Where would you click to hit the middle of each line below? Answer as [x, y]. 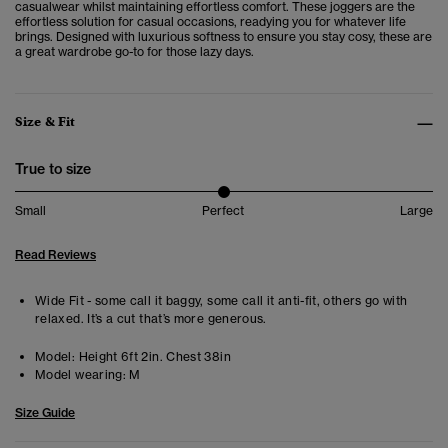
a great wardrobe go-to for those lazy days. [134, 52]
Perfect [223, 211]
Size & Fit [45, 122]
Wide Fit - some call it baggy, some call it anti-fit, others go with [221, 301]
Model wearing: [81, 375]
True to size [53, 169]
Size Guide [45, 413]
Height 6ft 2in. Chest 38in [153, 357]
